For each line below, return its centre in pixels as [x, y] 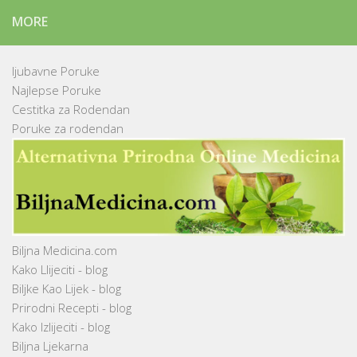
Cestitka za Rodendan [71, 109]
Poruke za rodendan [68, 128]
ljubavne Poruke [56, 71]
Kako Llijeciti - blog [60, 270]
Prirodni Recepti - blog [72, 308]
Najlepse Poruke [57, 90]
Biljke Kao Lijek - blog [67, 289]
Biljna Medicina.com [65, 251]
